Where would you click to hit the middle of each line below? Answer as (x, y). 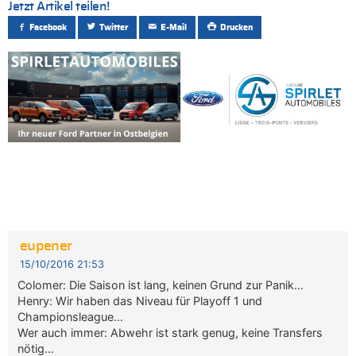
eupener (46, 247)
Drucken (236, 28)
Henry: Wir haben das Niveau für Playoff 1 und (140, 300)
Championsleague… (71, 316)
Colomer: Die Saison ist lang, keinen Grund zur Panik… (161, 284)
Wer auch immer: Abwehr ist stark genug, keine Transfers (170, 332)
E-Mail (174, 28)
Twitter (114, 28)
